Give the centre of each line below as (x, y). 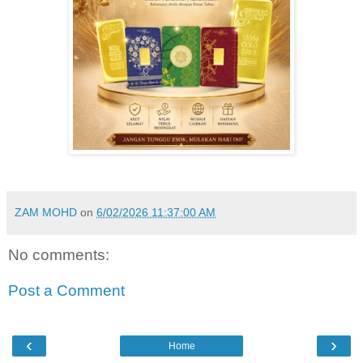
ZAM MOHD (46, 213)
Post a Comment (66, 291)
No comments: (59, 255)
